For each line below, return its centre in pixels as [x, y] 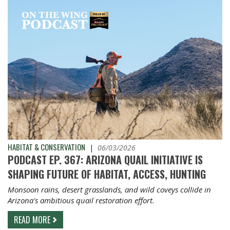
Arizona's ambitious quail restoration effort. [81, 200]
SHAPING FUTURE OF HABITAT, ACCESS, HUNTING [107, 174]
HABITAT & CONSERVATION [46, 147]
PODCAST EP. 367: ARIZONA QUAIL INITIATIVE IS [105, 159]
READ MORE [32, 219]
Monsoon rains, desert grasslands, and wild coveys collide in [109, 189]
